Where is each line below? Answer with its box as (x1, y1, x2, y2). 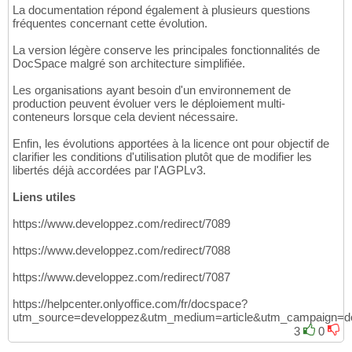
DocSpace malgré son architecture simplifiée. (13, 57, 245, 71)
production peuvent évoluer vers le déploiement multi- (13, 97, 285, 111)
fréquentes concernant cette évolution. (13, 16, 207, 31)
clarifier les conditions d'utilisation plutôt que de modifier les (13, 150, 312, 164)
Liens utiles (13, 190, 75, 204)
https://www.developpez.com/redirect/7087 (13, 270, 230, 284)
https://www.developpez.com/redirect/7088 (13, 244, 230, 258)
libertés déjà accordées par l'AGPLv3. (13, 163, 206, 178)
